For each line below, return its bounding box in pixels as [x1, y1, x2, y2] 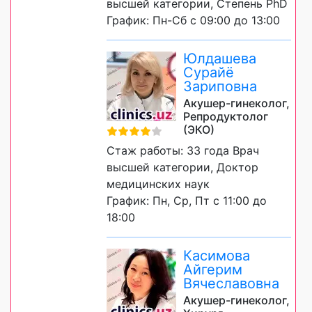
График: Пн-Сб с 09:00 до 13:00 [107, 13, 280, 28]
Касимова [183, 247, 250, 265]
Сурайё [183, 64, 234, 81]
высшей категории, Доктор [107, 160, 258, 175]
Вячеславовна [183, 275, 279, 292]
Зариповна [183, 78, 257, 95]
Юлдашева [183, 50, 256, 68]
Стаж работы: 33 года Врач [107, 143, 259, 158]
